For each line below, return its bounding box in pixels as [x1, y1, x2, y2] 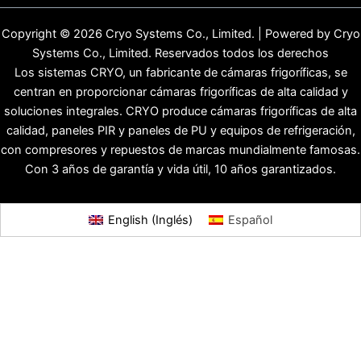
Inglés [156, 213, 189, 228]
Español [227, 213, 272, 228]
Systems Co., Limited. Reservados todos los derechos [32, 46, 329, 60]
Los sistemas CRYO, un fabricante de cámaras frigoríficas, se [14, 65, 347, 80]
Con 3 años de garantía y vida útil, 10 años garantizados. [25, 162, 336, 176]
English [108, 213, 148, 228]
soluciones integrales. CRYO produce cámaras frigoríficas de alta [4, 104, 357, 118]
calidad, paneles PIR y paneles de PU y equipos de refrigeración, [6, 123, 355, 138]
